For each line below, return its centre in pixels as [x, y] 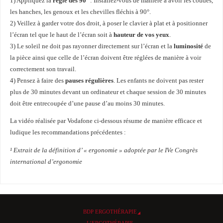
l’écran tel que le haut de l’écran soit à [61, 35]
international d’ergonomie [46, 162]
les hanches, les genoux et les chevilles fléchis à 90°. [80, 12]
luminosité [188, 46]
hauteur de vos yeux [141, 35]
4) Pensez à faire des [37, 80]
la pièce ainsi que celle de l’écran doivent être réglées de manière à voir [105, 57]
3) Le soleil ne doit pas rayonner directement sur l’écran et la [92, 46]
